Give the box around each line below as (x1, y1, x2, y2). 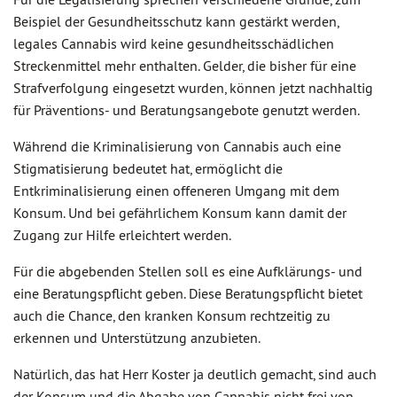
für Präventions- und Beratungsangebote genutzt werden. (13, 101, 360, 119)
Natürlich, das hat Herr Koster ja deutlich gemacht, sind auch (13, 365, 377, 383)
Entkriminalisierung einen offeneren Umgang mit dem (13, 182, 339, 199)
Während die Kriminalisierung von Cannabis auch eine (13, 137, 341, 155)
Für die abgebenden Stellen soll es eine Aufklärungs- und (13, 262, 362, 280)
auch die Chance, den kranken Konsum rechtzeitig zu (13, 307, 331, 324)
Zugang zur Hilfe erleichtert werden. (13, 226, 231, 244)
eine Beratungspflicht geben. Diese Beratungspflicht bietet (13, 284, 362, 302)
